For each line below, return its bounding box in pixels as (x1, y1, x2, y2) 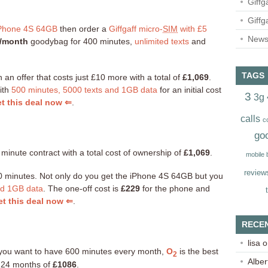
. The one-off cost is (43, 183, 121, 193)
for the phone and (140, 183, 210, 193)
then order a (57, 23, 109, 33)
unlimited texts (135, 36, 189, 46)
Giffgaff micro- (109, 23, 163, 33)
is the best (177, 246, 218, 256)
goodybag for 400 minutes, (28, 36, 135, 46)
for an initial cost (157, 84, 221, 95)
